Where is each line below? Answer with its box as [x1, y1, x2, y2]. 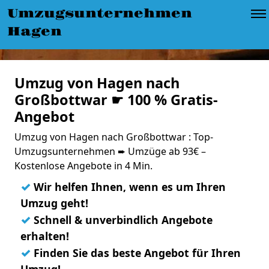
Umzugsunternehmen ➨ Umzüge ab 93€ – [14, 145, 206, 158]
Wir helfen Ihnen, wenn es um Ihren [31, 180, 226, 194]
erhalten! [20, 229, 69, 243]
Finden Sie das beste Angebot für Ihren [31, 246, 241, 260]
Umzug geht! [20, 196, 88, 210]
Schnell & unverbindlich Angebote [31, 213, 213, 227]
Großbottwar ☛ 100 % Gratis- [14, 90, 218, 109]
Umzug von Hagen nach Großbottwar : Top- [14, 130, 213, 144]
